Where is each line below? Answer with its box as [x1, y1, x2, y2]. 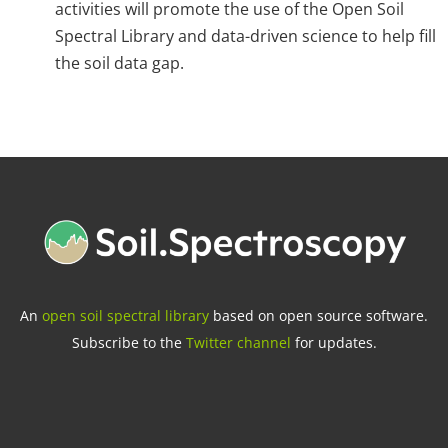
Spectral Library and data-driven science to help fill [55, 25, 436, 48]
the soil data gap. [55, 52, 184, 75]
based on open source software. [209, 305, 428, 325]
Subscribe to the [71, 332, 186, 352]
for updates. [290, 332, 377, 352]
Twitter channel [185, 332, 291, 352]
